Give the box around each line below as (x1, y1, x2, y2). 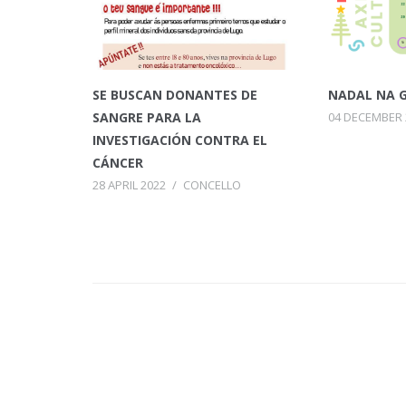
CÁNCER (92, 153, 143, 171)
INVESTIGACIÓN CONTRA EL (92, 130, 267, 149)
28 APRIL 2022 (92, 176, 166, 193)
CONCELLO (183, 176, 241, 193)
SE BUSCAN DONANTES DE (92, 85, 257, 103)
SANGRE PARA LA (92, 108, 201, 126)
